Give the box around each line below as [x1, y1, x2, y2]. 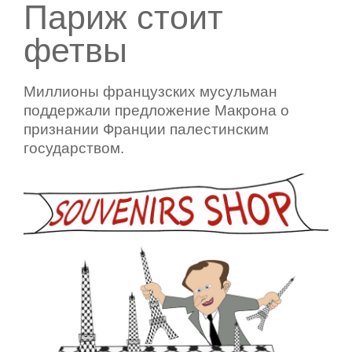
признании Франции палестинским [24, 121, 269, 138]
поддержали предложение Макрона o [24, 102, 289, 119]
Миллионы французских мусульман [24, 83, 277, 101]
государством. [24, 140, 124, 157]
